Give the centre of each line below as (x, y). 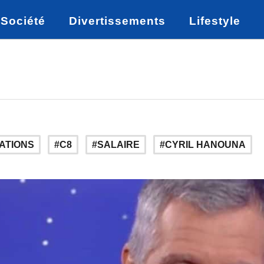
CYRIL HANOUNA (205, 145)
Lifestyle (215, 21)
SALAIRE (118, 145)
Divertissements (117, 21)
